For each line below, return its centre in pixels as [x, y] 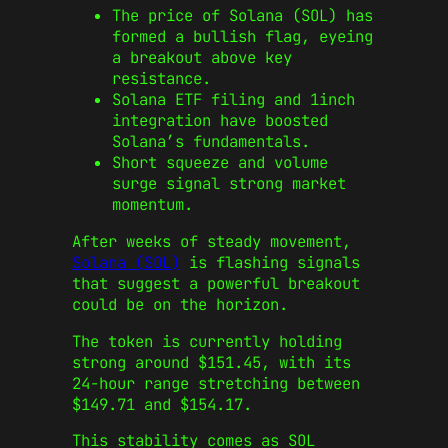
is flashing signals [270, 263]
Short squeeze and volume [220, 163]
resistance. [161, 79]
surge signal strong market [229, 184]
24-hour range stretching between [216, 383]
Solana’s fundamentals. [211, 142]
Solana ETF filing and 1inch [233, 100]
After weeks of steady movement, [211, 242]
